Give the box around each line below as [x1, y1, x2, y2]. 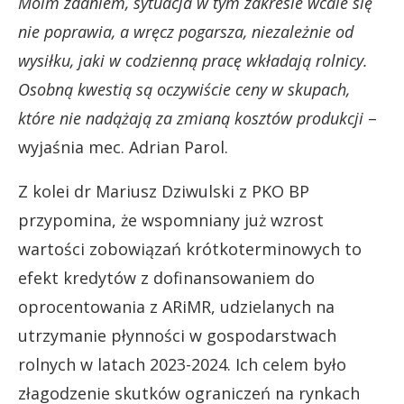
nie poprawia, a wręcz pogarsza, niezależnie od [18, 20, 353, 42]
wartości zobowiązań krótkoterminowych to [18, 237, 362, 260]
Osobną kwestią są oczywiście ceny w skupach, [18, 78, 350, 100]
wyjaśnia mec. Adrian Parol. [18, 135, 228, 158]
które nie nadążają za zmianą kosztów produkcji [18, 106, 363, 129]
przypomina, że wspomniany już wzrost [18, 208, 324, 231]
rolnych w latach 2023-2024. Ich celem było [18, 353, 346, 375]
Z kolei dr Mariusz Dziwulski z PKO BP [18, 179, 309, 202]
